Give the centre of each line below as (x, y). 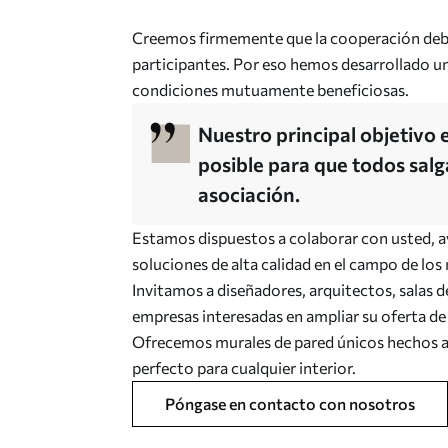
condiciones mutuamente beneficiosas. (270, 89)
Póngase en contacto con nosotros (290, 403)
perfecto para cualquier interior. (244, 367)
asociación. (249, 194)
